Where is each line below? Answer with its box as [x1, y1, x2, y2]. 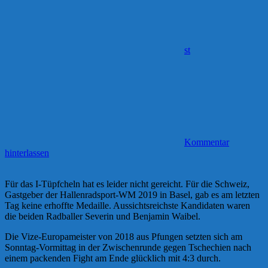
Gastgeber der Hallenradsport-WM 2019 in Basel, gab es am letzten [5, 190, 260, 200]
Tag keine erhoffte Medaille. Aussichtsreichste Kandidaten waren [5, 200, 250, 211]
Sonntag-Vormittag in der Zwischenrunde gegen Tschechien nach [5, 242, 251, 253]
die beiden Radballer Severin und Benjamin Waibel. [5, 211, 200, 222]
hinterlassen [5, 148, 49, 159]
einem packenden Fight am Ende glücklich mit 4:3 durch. [5, 253, 221, 264]
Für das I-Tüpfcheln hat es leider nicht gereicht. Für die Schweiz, [5, 179, 249, 190]
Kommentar [184, 137, 229, 148]
